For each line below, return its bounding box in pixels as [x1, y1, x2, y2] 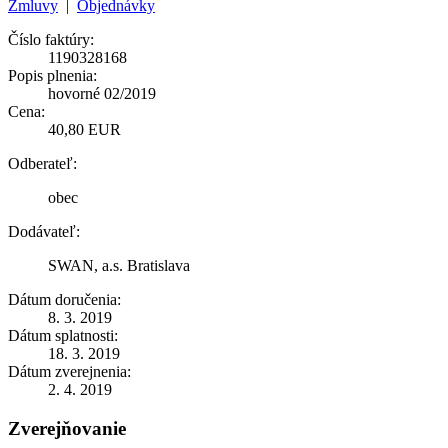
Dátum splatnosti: [8, 326, 118, 344]
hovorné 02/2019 [48, 84, 156, 102]
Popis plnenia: [8, 66, 97, 84]
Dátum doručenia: [8, 290, 121, 308]
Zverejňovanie [8, 417, 126, 439]
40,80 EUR [48, 120, 121, 138]
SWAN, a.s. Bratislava [48, 256, 190, 274]
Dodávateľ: [8, 222, 80, 240]
